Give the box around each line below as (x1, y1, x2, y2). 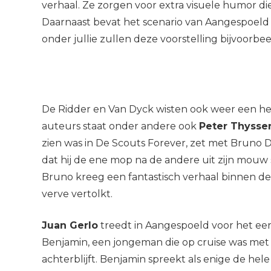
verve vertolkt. (41, 188, 113, 200)
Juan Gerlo (41, 220, 98, 232)
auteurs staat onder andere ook (41, 120, 199, 132)
